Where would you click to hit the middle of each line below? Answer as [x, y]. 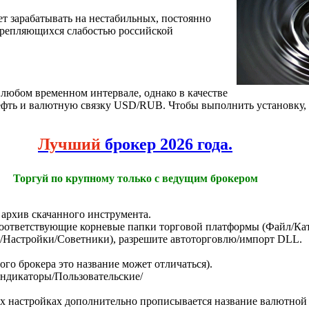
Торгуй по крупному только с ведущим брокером [135, 179]
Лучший [69, 144]
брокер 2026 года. [167, 144]
